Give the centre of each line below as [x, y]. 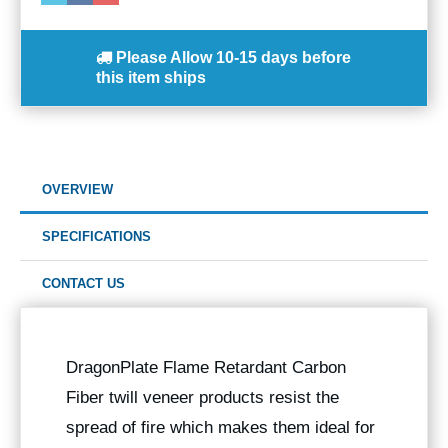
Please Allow [164, 58]
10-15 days [257, 58]
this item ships [151, 78]
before [326, 58]
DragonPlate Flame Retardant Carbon [206, 368]
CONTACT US [83, 284]
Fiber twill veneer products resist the [202, 398]
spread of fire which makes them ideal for [220, 428]
